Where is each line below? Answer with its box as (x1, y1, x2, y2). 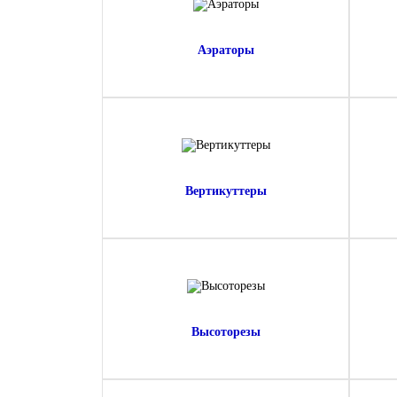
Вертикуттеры (185, 184, 267, 198)
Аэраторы (198, 43, 254, 57)
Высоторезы (191, 325, 261, 339)
